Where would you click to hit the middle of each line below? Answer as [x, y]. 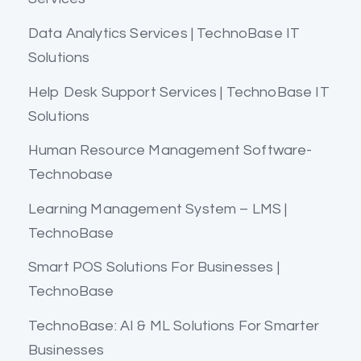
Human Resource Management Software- [170, 151]
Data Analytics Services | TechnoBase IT [164, 34]
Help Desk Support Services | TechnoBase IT [179, 92]
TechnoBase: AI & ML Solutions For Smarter [174, 326]
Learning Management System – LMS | [158, 209]
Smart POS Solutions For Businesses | [154, 268]
